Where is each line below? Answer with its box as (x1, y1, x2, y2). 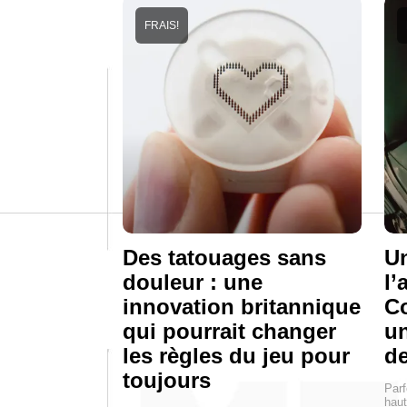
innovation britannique (123, 293, 361, 319)
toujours (123, 367, 211, 392)
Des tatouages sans (123, 244, 326, 270)
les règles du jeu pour (123, 342, 350, 368)
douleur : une (123, 269, 263, 294)
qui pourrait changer (123, 318, 336, 343)
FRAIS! (144, 19, 179, 32)
